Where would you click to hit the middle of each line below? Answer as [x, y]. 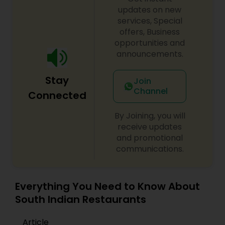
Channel [150, 91]
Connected [57, 95]
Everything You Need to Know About [107, 186]
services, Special [150, 21]
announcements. [150, 54]
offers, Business [150, 32]
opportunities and [150, 43]
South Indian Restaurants [81, 199]
